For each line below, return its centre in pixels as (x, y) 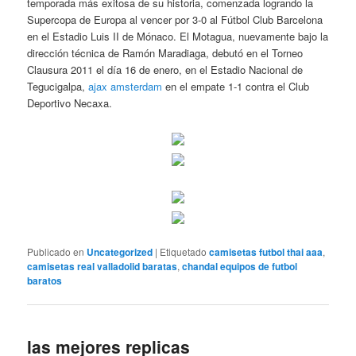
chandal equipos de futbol (240, 267)
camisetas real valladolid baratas (103, 267)
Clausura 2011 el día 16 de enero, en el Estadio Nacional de (165, 70)
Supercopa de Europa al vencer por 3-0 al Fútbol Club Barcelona (175, 20)
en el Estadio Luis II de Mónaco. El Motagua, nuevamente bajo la (178, 37)
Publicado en (56, 252)
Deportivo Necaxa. (70, 103)
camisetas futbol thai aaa (266, 252)
